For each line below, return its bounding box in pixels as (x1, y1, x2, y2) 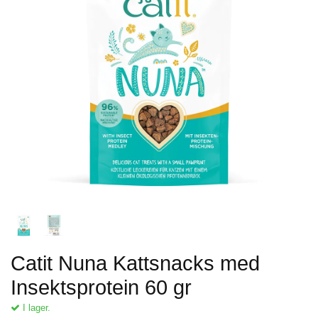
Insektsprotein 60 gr (11, 275, 192, 299)
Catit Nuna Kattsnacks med (11, 251, 260, 275)
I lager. (20, 302, 50, 313)
